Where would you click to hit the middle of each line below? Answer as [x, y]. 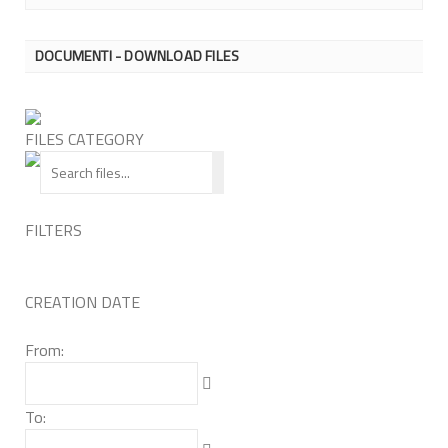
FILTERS [53, 229]
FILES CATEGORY [84, 138]
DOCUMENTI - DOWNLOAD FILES [137, 55]
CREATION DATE [82, 301]
